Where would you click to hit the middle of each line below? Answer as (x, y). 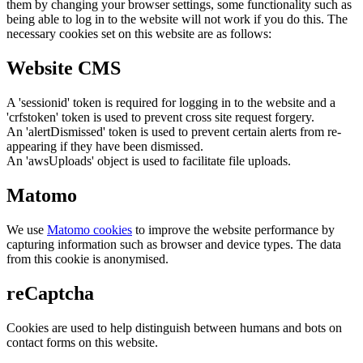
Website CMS (64, 68)
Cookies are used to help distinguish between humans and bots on (174, 327)
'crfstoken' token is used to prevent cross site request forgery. (160, 117)
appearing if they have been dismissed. (105, 147)
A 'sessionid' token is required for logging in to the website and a (171, 103)
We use (27, 230)
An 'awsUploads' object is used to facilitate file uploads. (149, 161)
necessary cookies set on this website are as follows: (139, 34)
